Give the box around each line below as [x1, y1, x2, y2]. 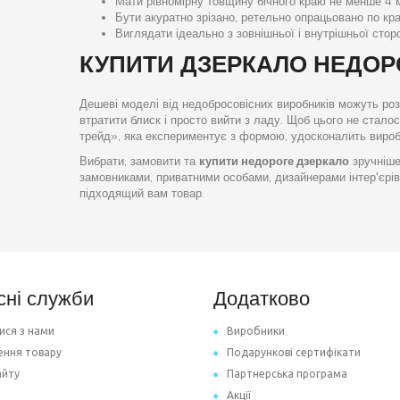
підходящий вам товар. [79, 185, 204, 201]
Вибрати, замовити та [79, 153, 199, 169]
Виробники [227, 324, 285, 337]
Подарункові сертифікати [227, 346, 361, 358]
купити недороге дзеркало [198, 153, 349, 169]
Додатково [213, 285, 310, 312]
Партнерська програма [227, 367, 347, 379]
